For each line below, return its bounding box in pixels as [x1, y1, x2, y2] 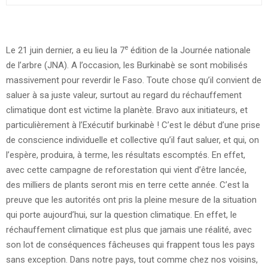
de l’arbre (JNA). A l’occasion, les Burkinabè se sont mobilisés [6, 59, 248, 71]
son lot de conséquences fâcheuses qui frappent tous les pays [6, 239, 255, 250]
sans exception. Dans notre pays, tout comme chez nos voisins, [6, 254, 258, 265]
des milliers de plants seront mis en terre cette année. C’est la [6, 179, 249, 190]
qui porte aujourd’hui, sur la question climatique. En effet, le [6, 209, 237, 220]
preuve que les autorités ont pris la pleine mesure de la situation [6, 194, 257, 205]
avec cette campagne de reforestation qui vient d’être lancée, [6, 164, 246, 175]
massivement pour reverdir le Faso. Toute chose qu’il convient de [6, 74, 261, 86]
